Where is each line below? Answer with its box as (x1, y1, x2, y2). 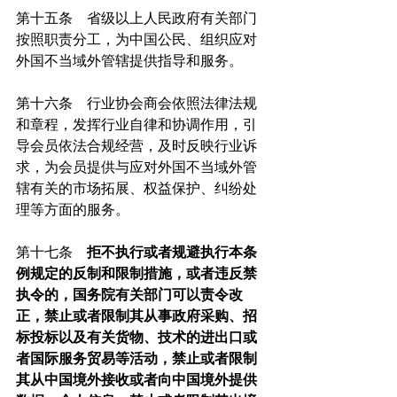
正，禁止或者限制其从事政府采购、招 (16, 307, 257, 325)
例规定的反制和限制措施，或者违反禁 (16, 265, 257, 283)
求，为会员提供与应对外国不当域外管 (16, 159, 257, 176)
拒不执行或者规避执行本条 (87, 244, 257, 261)
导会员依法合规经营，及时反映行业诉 (16, 137, 257, 155)
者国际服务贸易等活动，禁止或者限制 (16, 350, 257, 368)
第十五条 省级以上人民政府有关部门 (16, 10, 257, 27)
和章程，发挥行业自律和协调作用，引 (16, 116, 257, 134)
